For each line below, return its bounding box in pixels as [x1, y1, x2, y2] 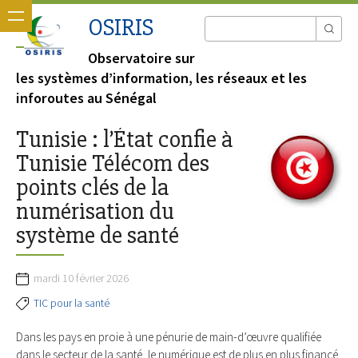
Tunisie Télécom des [16, 149, 209, 179]
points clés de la [16, 173, 169, 203]
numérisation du [16, 197, 174, 227]
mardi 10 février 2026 [34, 271, 129, 285]
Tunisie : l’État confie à [16, 125, 233, 155]
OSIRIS [88, 13, 153, 43]
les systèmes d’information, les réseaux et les [16, 69, 307, 88]
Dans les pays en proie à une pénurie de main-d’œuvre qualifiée [16, 328, 321, 344]
